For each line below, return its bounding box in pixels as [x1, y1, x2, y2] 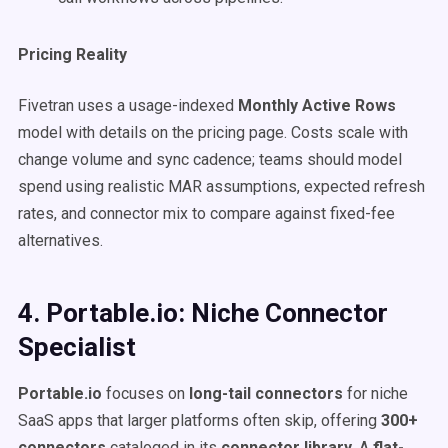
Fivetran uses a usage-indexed [18, 96, 238, 115]
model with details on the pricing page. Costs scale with [18, 123, 408, 142]
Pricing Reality [18, 45, 127, 64]
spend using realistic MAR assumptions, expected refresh [18, 177, 425, 196]
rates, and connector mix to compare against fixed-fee [18, 204, 395, 223]
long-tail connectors [189, 384, 343, 403]
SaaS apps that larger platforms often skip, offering [18, 411, 381, 430]
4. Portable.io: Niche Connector [18, 298, 388, 328]
